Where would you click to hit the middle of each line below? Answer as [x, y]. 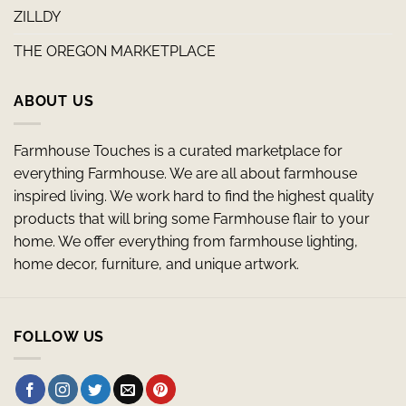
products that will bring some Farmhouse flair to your [192, 218]
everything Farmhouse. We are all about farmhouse [185, 173]
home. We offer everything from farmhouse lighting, [186, 241]
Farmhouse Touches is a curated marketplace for [178, 150]
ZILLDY [37, 17]
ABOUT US [54, 101]
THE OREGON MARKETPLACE [115, 52]
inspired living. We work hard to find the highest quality [194, 196]
